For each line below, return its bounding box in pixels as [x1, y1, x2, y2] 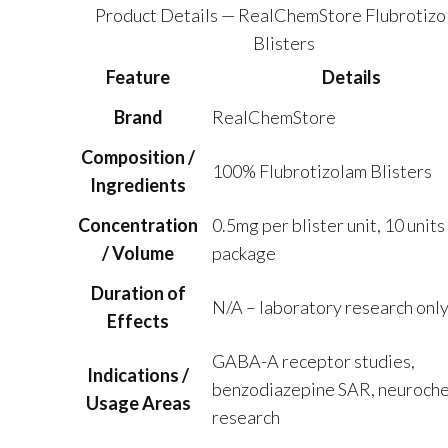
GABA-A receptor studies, [211, 350, 415, 372]
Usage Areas [85, 392, 191, 414]
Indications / [87, 364, 189, 386]
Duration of [90, 282, 186, 304]
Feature [106, 66, 170, 88]
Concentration [78, 214, 198, 236]
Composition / [81, 146, 195, 168]
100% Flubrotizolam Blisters [211, 160, 432, 182]
